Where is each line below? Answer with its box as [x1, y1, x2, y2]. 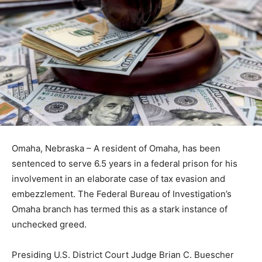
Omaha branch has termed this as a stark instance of [12, 204, 227, 215]
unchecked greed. [12, 219, 87, 230]
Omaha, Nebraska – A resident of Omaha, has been [12, 143, 220, 154]
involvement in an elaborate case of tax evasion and [12, 173, 225, 185]
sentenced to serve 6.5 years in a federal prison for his [12, 158, 237, 170]
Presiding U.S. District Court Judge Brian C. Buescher [12, 249, 234, 261]
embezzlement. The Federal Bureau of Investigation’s [12, 188, 232, 200]
